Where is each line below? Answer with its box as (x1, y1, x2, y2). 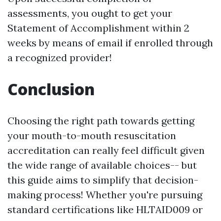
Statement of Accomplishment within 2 (7, 22, 189, 34)
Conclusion (7, 78, 95, 100)
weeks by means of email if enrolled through (7, 37, 213, 49)
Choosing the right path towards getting (7, 114, 194, 127)
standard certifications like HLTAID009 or (7, 203, 203, 216)
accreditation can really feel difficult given (7, 144, 205, 156)
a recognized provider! (7, 51, 112, 64)
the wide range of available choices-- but (7, 159, 197, 171)
